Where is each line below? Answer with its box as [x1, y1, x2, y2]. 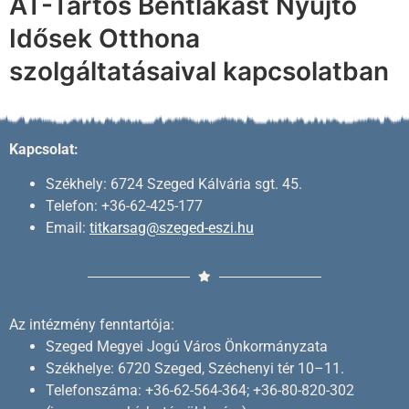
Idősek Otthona [9, 23, 200, 54]
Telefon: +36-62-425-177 [46, 197, 203, 215]
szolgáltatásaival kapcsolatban [9, 56, 389, 87]
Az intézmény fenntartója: [9, 316, 174, 334]
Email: [46, 219, 89, 237]
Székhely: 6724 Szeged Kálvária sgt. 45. [46, 175, 302, 194]
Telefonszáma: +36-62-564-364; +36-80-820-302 [46, 382, 354, 400]
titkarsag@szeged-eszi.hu [89, 219, 254, 237]
